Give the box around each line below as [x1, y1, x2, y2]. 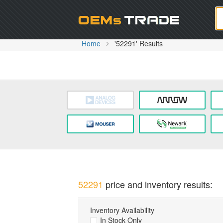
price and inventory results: [103, 177, 213, 191]
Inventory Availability [90, 205, 154, 216]
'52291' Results [114, 38, 163, 48]
